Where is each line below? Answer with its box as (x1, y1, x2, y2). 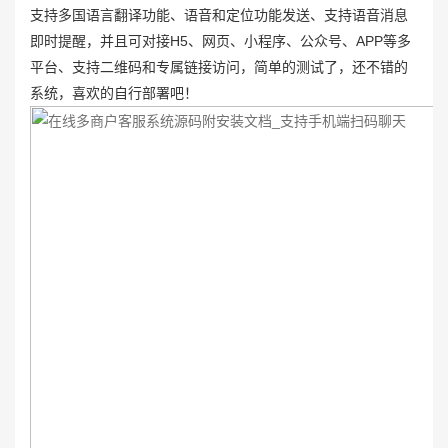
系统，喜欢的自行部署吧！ (30, 84, 198, 101)
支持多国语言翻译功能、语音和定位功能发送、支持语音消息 (30, 6, 408, 23)
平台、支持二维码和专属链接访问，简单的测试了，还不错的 (30, 58, 408, 75)
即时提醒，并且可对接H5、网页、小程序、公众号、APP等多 (30, 32, 411, 49)
